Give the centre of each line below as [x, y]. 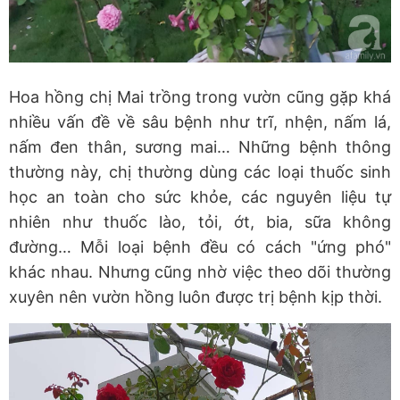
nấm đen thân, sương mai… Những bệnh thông [200, 147]
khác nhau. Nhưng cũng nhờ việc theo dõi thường [200, 272]
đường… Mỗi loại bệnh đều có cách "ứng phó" [200, 247]
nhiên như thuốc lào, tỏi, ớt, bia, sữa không [200, 222]
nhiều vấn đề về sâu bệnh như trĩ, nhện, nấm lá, [200, 122]
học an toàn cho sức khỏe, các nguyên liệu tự [200, 197]
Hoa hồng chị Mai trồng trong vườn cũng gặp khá [200, 97]
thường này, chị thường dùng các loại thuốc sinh [200, 172]
